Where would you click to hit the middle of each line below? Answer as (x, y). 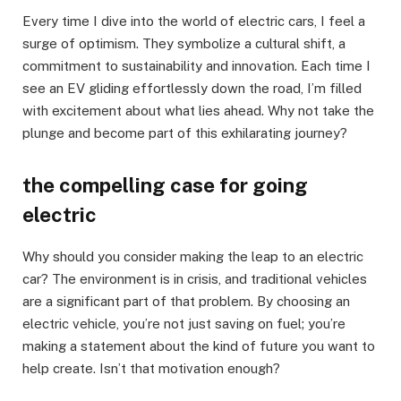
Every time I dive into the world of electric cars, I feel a (194, 21)
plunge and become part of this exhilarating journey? (185, 133)
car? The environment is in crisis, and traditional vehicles (195, 279)
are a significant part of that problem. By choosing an (186, 302)
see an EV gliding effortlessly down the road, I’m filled (192, 89)
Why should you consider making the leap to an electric (193, 257)
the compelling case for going (165, 186)
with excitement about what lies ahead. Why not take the (198, 111)
